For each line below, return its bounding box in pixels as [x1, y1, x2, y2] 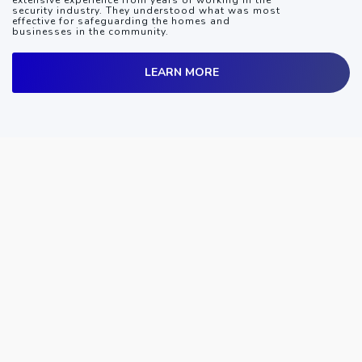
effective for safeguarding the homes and [12, 15, 230, 28]
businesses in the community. [12, 25, 169, 39]
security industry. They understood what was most [12, 4, 280, 18]
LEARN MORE [145, 65, 219, 81]
